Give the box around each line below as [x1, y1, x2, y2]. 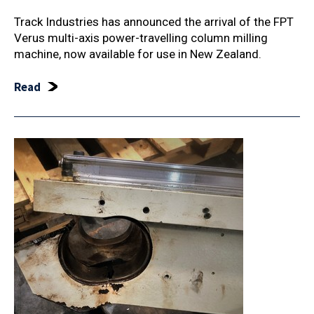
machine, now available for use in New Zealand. [14, 47, 261, 61]
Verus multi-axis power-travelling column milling [14, 31, 268, 45]
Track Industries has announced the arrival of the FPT [14, 15, 294, 29]
